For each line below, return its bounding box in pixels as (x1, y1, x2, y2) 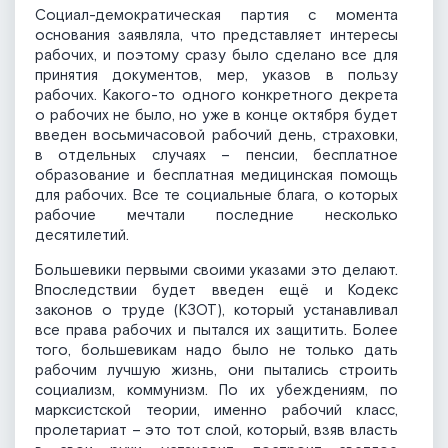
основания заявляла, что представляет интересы (35, 26, 398, 46)
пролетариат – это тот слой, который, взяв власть (35, 421, 398, 441)
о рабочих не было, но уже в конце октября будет (35, 106, 398, 126)
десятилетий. (35, 226, 129, 246)
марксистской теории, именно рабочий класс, (35, 401, 398, 421)
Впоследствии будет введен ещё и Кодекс (35, 281, 398, 301)
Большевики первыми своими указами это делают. (35, 261, 398, 281)
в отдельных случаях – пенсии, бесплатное (35, 146, 398, 166)
